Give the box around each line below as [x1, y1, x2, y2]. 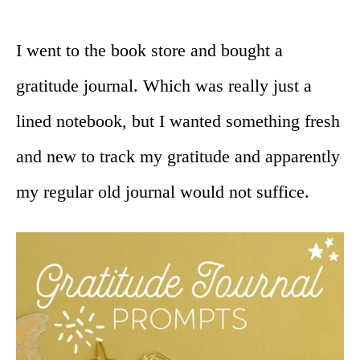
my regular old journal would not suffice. [16, 182, 309, 202]
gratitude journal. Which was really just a [16, 76, 312, 96]
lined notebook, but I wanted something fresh [16, 111, 340, 132]
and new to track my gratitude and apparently [16, 146, 340, 167]
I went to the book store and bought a [16, 40, 283, 61]
